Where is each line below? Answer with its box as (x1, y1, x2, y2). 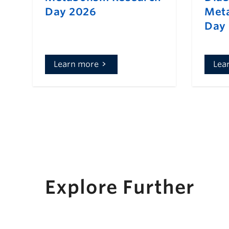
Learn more (54, 59, 99, 70)
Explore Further (45, 176, 195, 199)
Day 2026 (45, 6, 96, 18)
